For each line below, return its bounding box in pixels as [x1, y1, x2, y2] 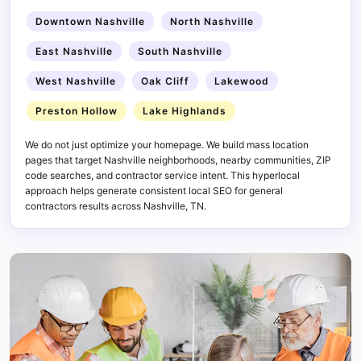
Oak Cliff [141, 74, 189, 87]
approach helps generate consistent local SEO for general [25, 184, 283, 197]
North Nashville [170, 15, 254, 27]
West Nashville [35, 74, 116, 87]
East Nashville [35, 44, 113, 57]
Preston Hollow [35, 104, 118, 117]
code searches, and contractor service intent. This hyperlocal [25, 168, 300, 181]
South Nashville [138, 44, 222, 57]
